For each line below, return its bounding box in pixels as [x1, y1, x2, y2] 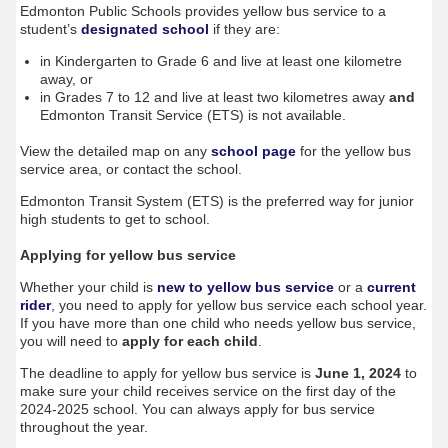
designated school [80, 21, 209, 38]
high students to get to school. [19, 211, 214, 228]
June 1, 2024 [314, 365, 401, 382]
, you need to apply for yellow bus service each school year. [50, 297, 427, 314]
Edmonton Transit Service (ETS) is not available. [39, 107, 346, 124]
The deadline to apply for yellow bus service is [19, 365, 315, 382]
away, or [39, 71, 93, 88]
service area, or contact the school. [19, 161, 242, 178]
